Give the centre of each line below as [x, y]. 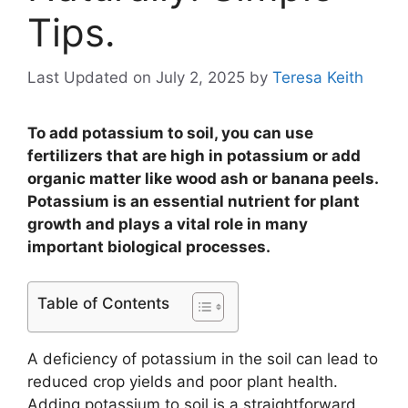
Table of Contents [103, 304]
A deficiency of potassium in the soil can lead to [203, 359]
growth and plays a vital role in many [168, 224]
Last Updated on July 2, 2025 [136, 77]
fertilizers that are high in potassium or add [194, 155]
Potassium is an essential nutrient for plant [194, 201]
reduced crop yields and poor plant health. [183, 382]
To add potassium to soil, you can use [170, 133]
